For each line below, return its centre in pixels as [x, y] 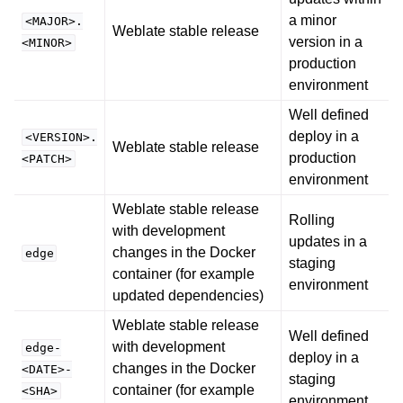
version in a [326, 41]
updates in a [328, 241]
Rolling [312, 219]
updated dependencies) [188, 295]
